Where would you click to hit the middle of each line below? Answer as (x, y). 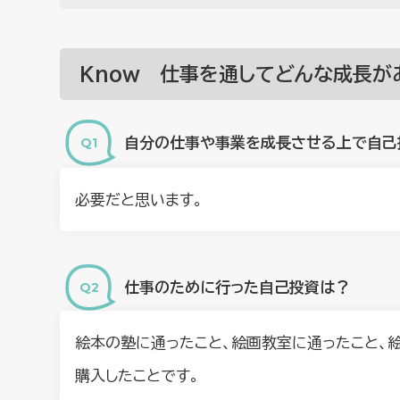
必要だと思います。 (139, 200)
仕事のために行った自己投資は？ (237, 287)
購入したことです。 (137, 375)
